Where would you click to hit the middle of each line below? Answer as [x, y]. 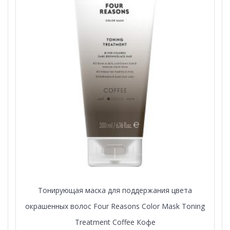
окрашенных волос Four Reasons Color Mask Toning [115, 206]
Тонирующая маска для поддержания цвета [115, 190]
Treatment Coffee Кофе [115, 222]
